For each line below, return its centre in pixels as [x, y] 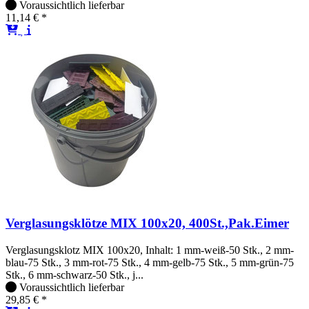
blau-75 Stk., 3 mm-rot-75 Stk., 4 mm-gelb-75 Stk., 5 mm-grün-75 [150, 262]
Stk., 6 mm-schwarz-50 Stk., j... [74, 275]
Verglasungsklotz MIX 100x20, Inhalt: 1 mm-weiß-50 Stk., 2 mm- [150, 250]
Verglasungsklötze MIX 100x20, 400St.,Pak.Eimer [147, 223]
